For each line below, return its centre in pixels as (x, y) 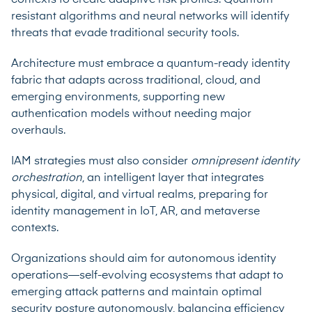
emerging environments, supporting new (118, 97)
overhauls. (38, 131)
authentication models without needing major (131, 114)
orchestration (47, 178)
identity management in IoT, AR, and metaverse (135, 211)
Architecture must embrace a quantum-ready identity (151, 64)
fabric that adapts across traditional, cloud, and (136, 80)
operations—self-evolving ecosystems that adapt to (147, 275)
